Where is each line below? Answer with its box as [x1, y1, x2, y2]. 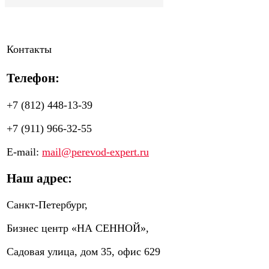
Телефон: [7, 71, 59, 86]
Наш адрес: [7, 171, 72, 186]
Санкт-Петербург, [7, 198, 88, 211]
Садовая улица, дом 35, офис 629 [7, 245, 160, 258]
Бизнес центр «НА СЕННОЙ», [7, 222, 149, 234]
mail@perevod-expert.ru [42, 145, 149, 158]
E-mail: [7, 145, 42, 158]
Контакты [7, 43, 52, 56]
